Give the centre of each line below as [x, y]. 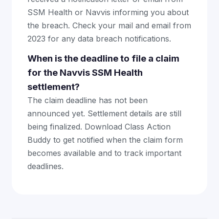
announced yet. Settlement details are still [104, 113]
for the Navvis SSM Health [85, 73]
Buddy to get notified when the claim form [105, 140]
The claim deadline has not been [88, 100]
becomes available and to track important [104, 153]
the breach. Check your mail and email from [109, 25]
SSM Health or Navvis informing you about [108, 12]
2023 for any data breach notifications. [99, 39]
